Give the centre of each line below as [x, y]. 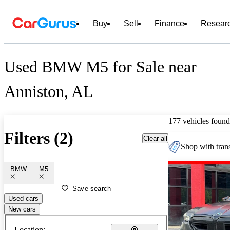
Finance [169, 23]
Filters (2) [39, 138]
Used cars [23, 198]
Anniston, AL [49, 92]
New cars [22, 209]
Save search [92, 188]
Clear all [155, 138]
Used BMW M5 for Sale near [100, 67]
